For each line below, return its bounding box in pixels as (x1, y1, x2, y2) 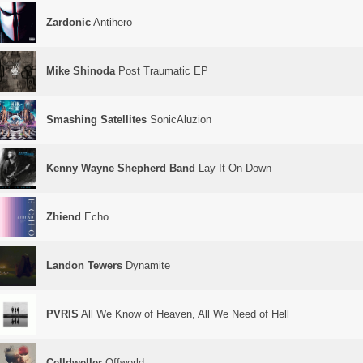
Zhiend (46, 211, 81, 223)
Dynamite (122, 259, 170, 271)
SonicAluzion (147, 113, 211, 126)
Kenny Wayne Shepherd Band (46, 162, 195, 174)
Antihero (91, 16, 132, 28)
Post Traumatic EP (115, 65, 208, 77)
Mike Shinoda (46, 65, 115, 77)
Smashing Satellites (46, 113, 147, 126)
